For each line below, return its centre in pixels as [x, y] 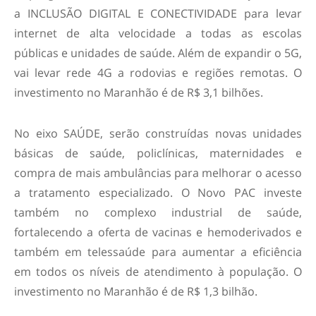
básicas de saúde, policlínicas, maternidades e [158, 153]
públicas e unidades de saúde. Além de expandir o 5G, [158, 53]
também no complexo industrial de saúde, [158, 212]
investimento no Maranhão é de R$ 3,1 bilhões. [139, 92]
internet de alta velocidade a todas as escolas [158, 33]
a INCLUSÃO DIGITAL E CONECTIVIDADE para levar [158, 13]
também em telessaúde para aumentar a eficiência [158, 251]
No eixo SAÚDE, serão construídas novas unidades [158, 133]
